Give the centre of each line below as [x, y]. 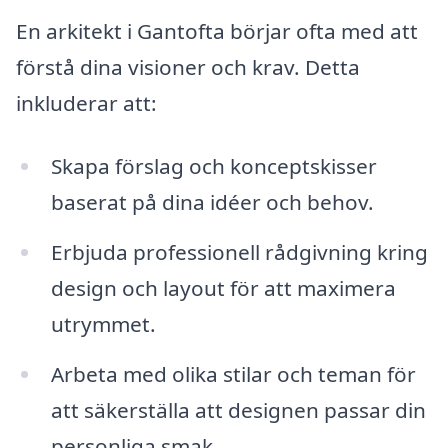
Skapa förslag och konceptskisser [213, 166]
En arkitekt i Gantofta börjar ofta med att [217, 30]
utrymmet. [103, 324]
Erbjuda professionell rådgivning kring [239, 252]
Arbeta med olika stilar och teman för [233, 373]
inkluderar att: [86, 102]
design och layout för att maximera [223, 288]
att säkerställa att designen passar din [238, 409]
